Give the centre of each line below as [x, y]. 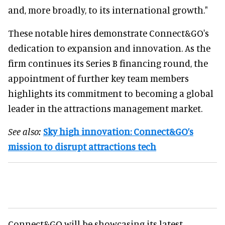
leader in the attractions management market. [105, 108]
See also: [26, 131]
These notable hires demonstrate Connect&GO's [108, 33]
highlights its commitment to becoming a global [111, 93]
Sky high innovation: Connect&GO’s [118, 131]
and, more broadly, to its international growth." [108, 10]
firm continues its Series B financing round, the [108, 63]
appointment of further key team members [98, 78]
